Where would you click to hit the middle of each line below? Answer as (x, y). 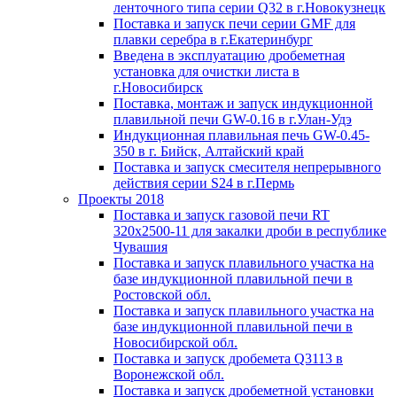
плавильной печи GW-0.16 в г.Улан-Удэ (233, 119)
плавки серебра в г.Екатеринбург (213, 39)
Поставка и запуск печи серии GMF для (234, 23)
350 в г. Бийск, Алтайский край (209, 151)
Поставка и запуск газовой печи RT (222, 215)
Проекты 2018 (121, 199)
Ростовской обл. (162, 295)
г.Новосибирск (158, 87)
